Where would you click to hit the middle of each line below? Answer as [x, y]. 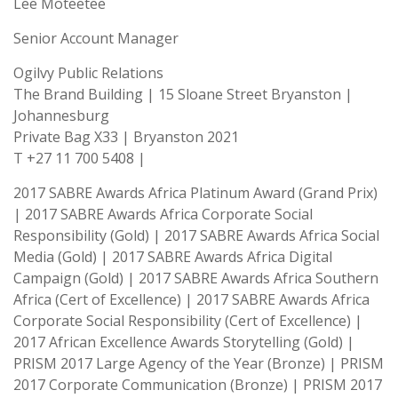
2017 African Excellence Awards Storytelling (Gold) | [184, 342]
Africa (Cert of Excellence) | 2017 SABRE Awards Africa [191, 299]
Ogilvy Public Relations [88, 73]
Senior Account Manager [96, 38]
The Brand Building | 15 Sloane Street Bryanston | [183, 94]
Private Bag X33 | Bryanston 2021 [126, 137]
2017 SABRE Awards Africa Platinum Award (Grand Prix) [195, 193]
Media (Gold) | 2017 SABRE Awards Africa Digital [173, 257]
